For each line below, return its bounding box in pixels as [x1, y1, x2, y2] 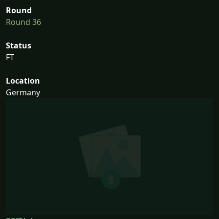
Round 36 [6, 17, 41, 28]
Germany [6, 87, 40, 98]
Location [6, 75, 40, 87]
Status [6, 40, 31, 51]
